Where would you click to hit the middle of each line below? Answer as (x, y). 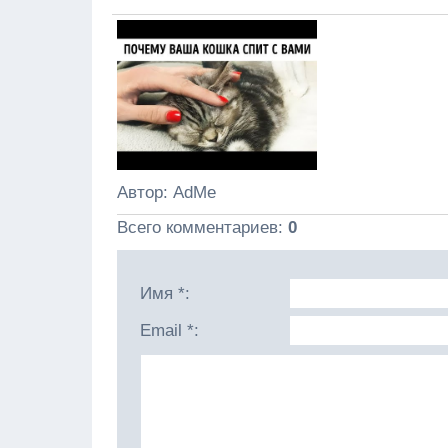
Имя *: (165, 293)
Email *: (169, 330)
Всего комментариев (197, 227)
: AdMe (189, 192)
